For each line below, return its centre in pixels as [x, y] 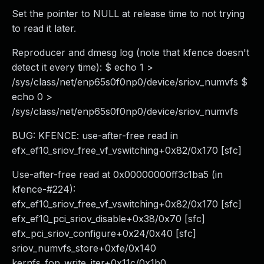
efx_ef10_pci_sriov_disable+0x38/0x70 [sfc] [108, 219]
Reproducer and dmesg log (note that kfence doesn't [131, 52]
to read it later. [44, 28]
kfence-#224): [44, 189]
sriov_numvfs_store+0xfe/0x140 [84, 248]
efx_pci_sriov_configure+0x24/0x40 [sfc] [104, 233]
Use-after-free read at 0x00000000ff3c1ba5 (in [117, 174]
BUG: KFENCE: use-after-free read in [95, 136]
